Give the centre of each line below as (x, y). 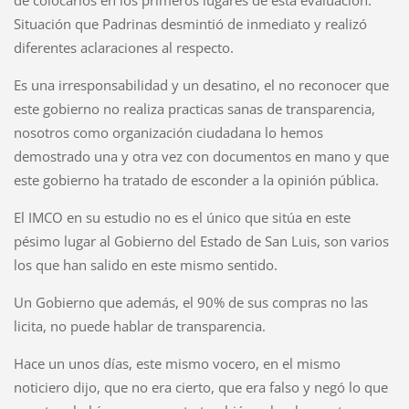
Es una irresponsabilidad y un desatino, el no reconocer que (201, 85)
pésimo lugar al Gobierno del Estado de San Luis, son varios (201, 241)
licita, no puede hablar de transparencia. (139, 326)
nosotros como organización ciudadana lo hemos (168, 133)
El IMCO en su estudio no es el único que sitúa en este (182, 218)
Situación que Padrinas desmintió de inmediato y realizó (190, 24)
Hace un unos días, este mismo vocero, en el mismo (177, 364)
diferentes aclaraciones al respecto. (123, 48)
